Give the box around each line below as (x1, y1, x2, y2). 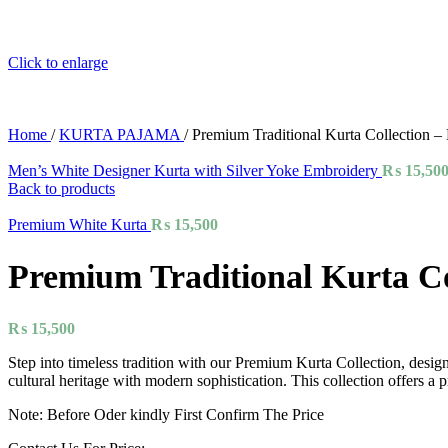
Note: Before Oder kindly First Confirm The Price (8, 405, 324, 423)
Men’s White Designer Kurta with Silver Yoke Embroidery (8, 162, 382, 179)
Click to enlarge (8, 54, 108, 71)
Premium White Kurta (8, 216, 151, 233)
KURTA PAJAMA (59, 126, 184, 143)
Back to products (8, 180, 115, 197)
